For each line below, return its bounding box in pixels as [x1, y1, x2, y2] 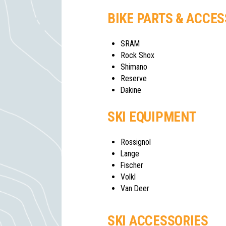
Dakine [121, 85, 141, 95]
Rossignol [121, 137, 151, 147]
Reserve [121, 74, 147, 84]
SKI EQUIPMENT [107, 108, 196, 125]
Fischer [121, 160, 143, 170]
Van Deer [121, 183, 149, 193]
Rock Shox [121, 50, 154, 61]
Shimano [121, 62, 147, 72]
